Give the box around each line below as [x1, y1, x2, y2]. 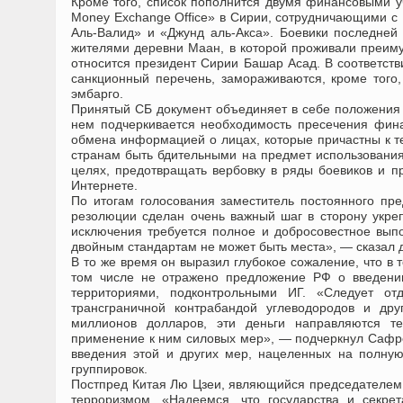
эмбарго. [71, 86, 123, 101]
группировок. [71, 362, 148, 376]
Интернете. [71, 178, 138, 193]
